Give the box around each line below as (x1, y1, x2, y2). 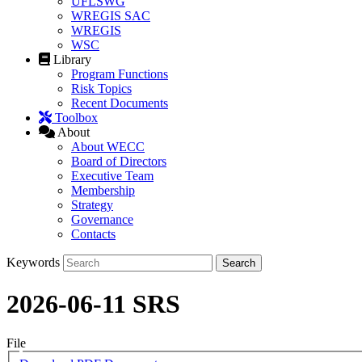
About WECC (71, 140, 145, 154)
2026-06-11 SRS (6, 288, 180, 318)
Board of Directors (71, 154, 166, 169)
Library (53, 53, 91, 67)
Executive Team (71, 169, 154, 183)
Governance (71, 213, 133, 227)
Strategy (71, 198, 113, 213)
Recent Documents (71, 96, 168, 111)
